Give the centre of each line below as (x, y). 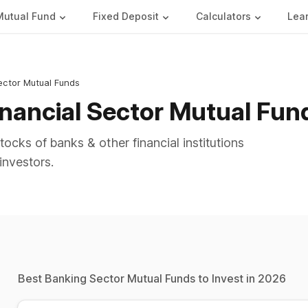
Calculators (223, 16)
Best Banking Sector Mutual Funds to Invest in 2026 (152, 278)
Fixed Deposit (125, 16)
